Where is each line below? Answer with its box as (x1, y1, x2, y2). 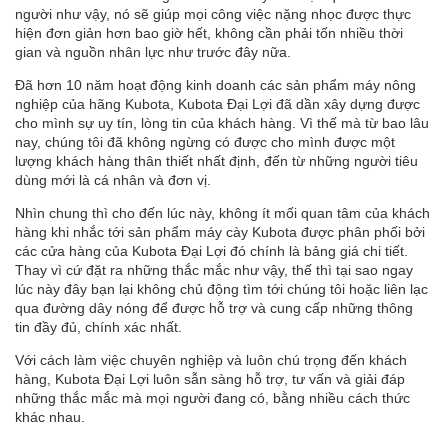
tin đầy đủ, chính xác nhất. (15, 319, 182, 336)
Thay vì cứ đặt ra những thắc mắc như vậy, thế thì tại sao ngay (15, 262, 413, 279)
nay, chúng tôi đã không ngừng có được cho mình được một (15, 134, 395, 151)
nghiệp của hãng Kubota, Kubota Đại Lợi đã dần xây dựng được (15, 96, 420, 113)
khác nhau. (15, 409, 85, 426)
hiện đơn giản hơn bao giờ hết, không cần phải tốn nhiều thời (15, 25, 403, 42)
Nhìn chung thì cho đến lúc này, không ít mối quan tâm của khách (15, 205, 430, 222)
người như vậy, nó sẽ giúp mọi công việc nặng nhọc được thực (15, 6, 411, 23)
